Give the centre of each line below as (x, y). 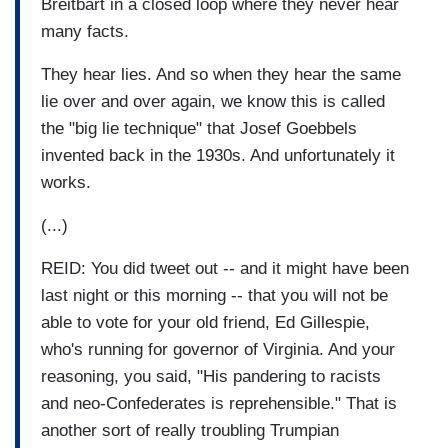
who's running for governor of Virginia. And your (218, 349)
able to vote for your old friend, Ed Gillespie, (205, 322)
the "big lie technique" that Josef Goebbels (199, 128)
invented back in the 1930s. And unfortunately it (218, 155)
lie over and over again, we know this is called (213, 101)
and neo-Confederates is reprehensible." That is (219, 403)
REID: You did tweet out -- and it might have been (225, 268)
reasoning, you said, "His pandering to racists (211, 376)
